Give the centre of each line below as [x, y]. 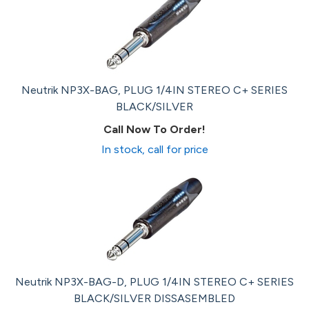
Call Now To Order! [154, 129]
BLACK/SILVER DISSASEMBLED [154, 298]
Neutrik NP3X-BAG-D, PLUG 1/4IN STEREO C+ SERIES [154, 282]
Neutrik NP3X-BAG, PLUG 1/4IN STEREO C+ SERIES [154, 90]
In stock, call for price [154, 149]
